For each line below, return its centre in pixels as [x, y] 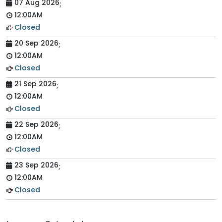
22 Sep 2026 [36, 124]
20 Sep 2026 [36, 43]
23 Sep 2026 [36, 165]
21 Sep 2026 [35, 84]
